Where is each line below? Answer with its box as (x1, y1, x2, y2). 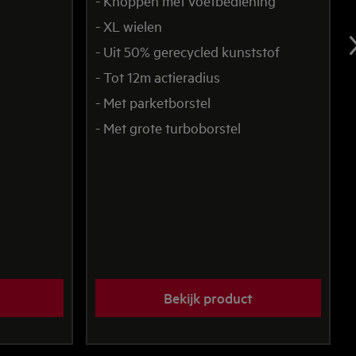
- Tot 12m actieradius (95, 67, 220, 86)
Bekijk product (164, 288, 253, 307)
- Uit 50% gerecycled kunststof (95, 41, 280, 60)
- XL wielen (95, 16, 162, 35)
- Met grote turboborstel (95, 118, 241, 137)
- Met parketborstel (95, 92, 211, 111)
